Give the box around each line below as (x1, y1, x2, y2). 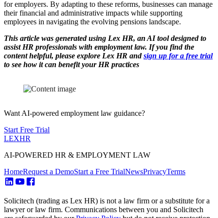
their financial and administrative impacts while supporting (4, 8, 182, 17)
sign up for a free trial (144, 51, 213, 60)
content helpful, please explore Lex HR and (4, 51, 144, 60)
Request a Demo (23, 167, 74, 176)
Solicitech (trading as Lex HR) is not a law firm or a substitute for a (4, 196, 210, 205)
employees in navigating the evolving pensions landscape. (4, 17, 181, 26)
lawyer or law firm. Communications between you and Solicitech (4, 205, 203, 214)
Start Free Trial (4, 125, 50, 134)
